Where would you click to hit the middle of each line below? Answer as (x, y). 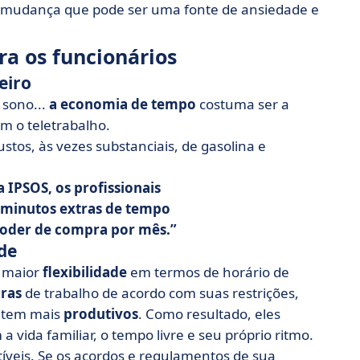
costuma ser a (243, 104)
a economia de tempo (123, 104)
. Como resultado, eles (209, 314)
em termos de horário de (208, 272)
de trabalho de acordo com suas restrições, (160, 293)
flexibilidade (85, 272)
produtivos (101, 314)
